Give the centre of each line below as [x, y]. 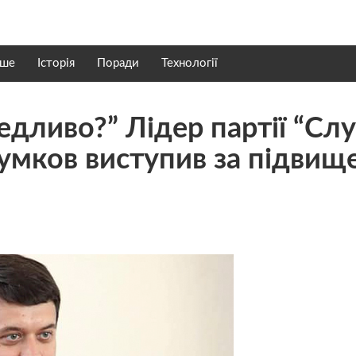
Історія [56, 63]
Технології [190, 63]
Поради [118, 63]
